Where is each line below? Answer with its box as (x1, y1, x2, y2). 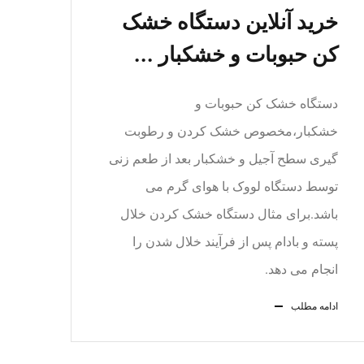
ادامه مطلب (291, 301, 338, 312)
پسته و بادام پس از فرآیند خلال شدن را (132, 234, 338, 249)
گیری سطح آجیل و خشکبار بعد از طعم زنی (109, 151, 338, 167)
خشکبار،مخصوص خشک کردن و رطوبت (124, 123, 338, 139)
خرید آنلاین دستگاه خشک (122, 10, 338, 34)
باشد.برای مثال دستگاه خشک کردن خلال (120, 206, 338, 222)
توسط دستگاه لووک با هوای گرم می (145, 179, 338, 194)
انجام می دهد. (265, 262, 338, 277)
